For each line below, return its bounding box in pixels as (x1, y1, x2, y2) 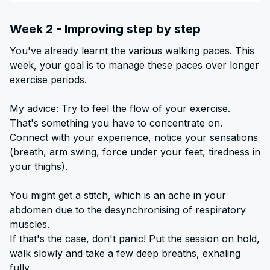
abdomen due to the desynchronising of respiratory (10, 204, 246, 216)
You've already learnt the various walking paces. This (10, 45, 254, 57)
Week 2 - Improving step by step (10, 22, 201, 36)
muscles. (10, 218, 49, 230)
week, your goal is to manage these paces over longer (10, 59, 259, 71)
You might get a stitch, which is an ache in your (10, 189, 226, 201)
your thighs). (10, 160, 67, 172)
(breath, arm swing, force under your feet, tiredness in (10, 146, 260, 158)
